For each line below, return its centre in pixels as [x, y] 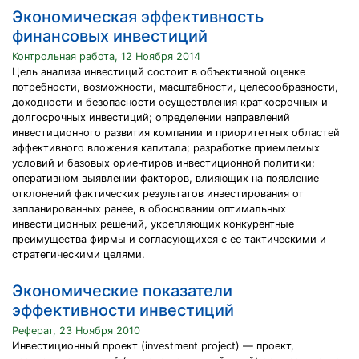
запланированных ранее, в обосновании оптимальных [149, 209]
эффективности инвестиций [123, 310]
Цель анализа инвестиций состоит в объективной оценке [159, 72]
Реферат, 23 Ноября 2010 [76, 331]
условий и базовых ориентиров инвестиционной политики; [163, 163]
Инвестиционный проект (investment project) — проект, [153, 346]
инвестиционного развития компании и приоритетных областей [176, 133]
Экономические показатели [122, 291]
